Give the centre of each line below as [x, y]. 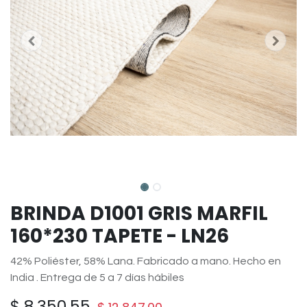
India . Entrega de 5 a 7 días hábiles [97, 278]
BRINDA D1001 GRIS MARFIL [139, 213]
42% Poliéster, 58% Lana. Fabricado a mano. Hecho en [146, 261]
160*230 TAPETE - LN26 [120, 236]
